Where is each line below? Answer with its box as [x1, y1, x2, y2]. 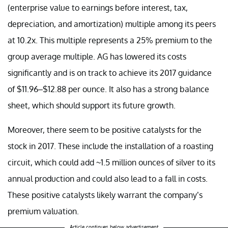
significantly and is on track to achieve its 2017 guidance [8, 67, 212, 78]
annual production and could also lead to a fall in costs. [8, 173, 208, 184]
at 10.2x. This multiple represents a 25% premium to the [8, 35, 212, 45]
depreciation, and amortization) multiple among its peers [8, 18, 216, 29]
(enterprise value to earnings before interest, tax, [8, 2, 188, 13]
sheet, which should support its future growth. [8, 100, 176, 110]
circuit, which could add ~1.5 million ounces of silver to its [8, 157, 215, 167]
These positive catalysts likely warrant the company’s [8, 189, 203, 200]
